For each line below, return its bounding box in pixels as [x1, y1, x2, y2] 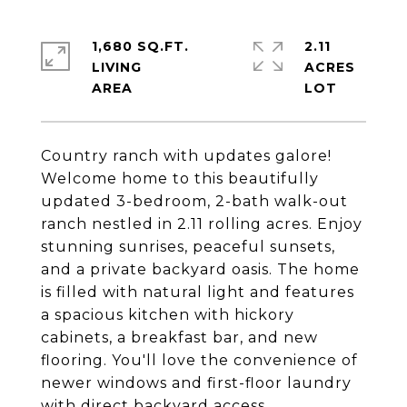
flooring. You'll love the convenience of [41, 352, 358, 369]
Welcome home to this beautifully [41, 170, 319, 187]
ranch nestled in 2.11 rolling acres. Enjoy [41, 215, 362, 233]
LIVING [92, 59, 142, 75]
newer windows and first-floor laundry [41, 374, 352, 392]
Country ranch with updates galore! [41, 147, 332, 164]
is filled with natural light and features [41, 283, 354, 301]
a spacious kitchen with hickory [41, 306, 294, 323]
